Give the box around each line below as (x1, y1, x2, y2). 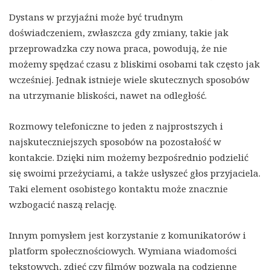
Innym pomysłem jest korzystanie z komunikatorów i (9, 228, 246, 241)
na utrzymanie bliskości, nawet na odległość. (9, 89, 207, 101)
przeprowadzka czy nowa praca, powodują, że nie (9, 42, 227, 54)
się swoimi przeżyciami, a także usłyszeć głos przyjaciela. (9, 166, 260, 179)
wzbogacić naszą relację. (9, 198, 116, 210)
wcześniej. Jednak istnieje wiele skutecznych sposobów (9, 73, 250, 86)
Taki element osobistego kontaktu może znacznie (9, 182, 228, 195)
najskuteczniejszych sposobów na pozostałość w (9, 135, 221, 148)
